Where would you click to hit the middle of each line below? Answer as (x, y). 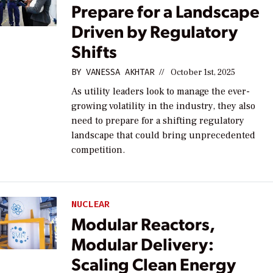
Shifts (94, 51)
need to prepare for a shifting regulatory (158, 120)
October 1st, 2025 (203, 72)
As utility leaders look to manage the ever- (161, 91)
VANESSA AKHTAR (120, 72)
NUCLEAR (91, 204)
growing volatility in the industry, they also (164, 106)
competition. (98, 150)
